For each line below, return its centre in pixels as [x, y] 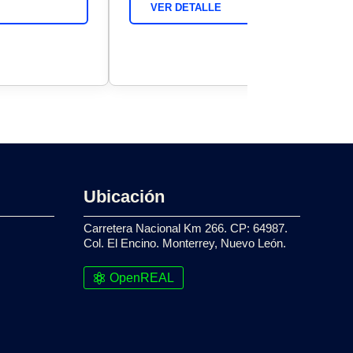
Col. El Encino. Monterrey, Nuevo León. [184, 243]
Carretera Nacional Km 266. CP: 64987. [185, 229]
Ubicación [124, 197]
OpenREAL [141, 278]
